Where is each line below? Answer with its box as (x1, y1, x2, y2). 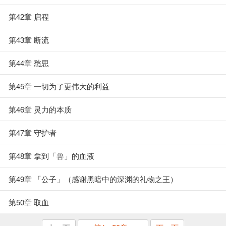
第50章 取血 (9, 197, 49, 207)
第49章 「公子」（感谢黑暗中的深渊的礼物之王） (9, 174, 178, 184)
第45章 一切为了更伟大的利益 (9, 81, 109, 91)
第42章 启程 (9, 11, 49, 22)
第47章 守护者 (9, 127, 56, 138)
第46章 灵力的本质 (9, 104, 72, 115)
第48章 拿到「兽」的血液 (9, 150, 94, 161)
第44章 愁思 (9, 58, 49, 68)
